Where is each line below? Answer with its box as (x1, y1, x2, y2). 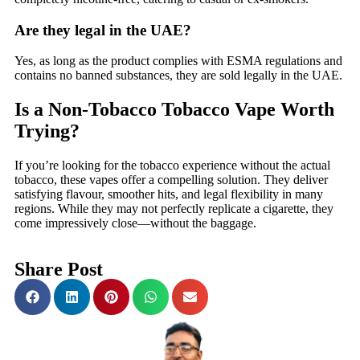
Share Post (14, 259, 103, 280)
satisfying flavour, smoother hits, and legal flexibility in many (14, 187, 323, 202)
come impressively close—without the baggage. (14, 216, 256, 231)
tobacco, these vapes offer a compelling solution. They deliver (14, 173, 328, 187)
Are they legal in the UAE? (14, 21, 191, 39)
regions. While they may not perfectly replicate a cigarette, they (14, 202, 333, 216)
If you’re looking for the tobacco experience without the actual (14, 158, 330, 173)
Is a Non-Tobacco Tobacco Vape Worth (14, 99, 334, 121)
